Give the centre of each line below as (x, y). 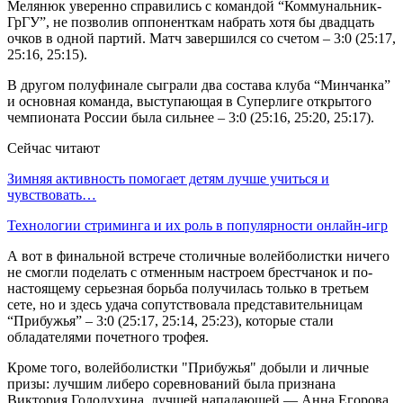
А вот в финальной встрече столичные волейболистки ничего (198, 255)
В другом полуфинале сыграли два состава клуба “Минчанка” (199, 85)
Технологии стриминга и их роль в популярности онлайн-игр (197, 225)
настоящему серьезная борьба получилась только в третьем (188, 288)
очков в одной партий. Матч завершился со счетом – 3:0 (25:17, (201, 38)
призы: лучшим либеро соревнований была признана (171, 383)
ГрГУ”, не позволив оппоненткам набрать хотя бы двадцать (191, 22)
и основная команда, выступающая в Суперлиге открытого (189, 101)
